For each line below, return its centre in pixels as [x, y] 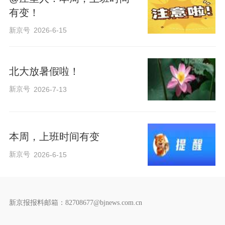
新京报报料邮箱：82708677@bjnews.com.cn [75, 203]
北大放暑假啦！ [44, 72]
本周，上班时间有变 [54, 137]
